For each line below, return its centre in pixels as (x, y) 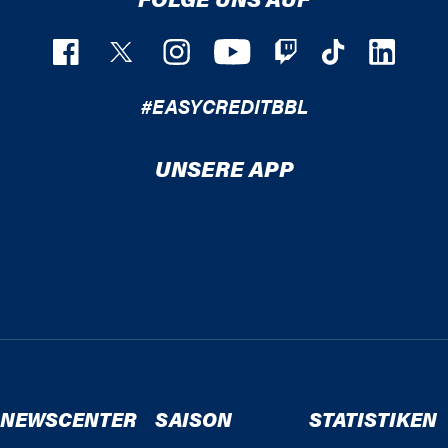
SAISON (193, 418)
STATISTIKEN (373, 418)
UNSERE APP (224, 167)
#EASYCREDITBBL (224, 105)
